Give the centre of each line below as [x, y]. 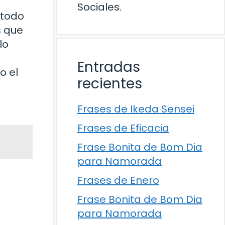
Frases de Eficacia [123, 128]
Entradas [109, 67]
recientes [110, 84]
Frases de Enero [118, 180]
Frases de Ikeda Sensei [136, 109]
